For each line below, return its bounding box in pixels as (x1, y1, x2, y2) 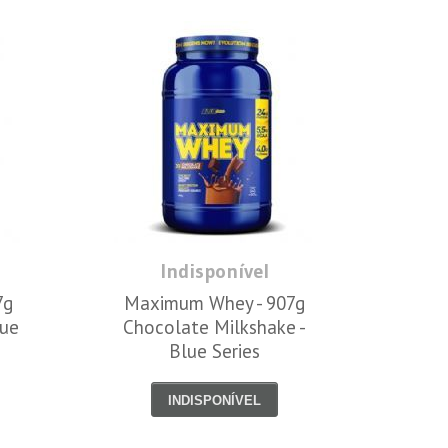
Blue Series (169, 339, 261, 364)
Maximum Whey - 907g (124, 291, 306, 316)
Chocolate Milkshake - (123, 315, 307, 340)
